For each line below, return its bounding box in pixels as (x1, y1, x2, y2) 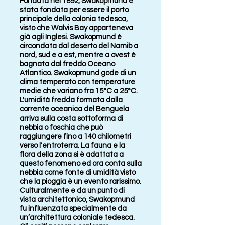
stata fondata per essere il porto (20, 6, 129, 14)
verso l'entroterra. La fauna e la (20, 142, 125, 149)
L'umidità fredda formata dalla (20, 96, 123, 104)
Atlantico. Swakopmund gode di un (20, 69, 136, 77)
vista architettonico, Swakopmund (20, 196, 135, 203)
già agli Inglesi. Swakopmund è (20, 33, 122, 41)
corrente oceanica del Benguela (20, 105, 129, 113)
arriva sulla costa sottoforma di (20, 115, 123, 122)
